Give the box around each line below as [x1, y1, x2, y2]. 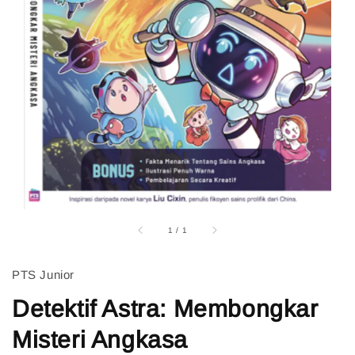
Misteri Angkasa [12, 326, 189, 353]
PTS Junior [12, 267, 74, 281]
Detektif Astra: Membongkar [12, 295, 319, 322]
